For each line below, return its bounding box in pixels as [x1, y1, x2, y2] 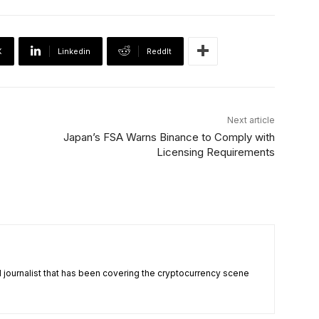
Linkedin [58, 46, 90, 56]
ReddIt [147, 46, 172, 56]
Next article [226, 114, 275, 125]
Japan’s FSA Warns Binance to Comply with [63, 130, 275, 144]
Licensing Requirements [156, 145, 275, 159]
